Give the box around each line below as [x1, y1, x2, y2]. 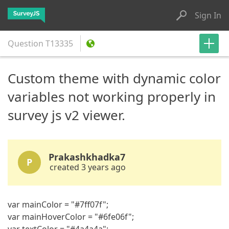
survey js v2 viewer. [8, 106, 125, 124]
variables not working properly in [8, 87, 216, 106]
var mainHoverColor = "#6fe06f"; [8, 211, 134, 222]
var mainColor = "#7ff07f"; [8, 199, 108, 210]
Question [8, 38, 43, 49]
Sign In [195, 10, 221, 21]
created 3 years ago [50, 162, 126, 173]
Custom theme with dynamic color [8, 69, 221, 87]
